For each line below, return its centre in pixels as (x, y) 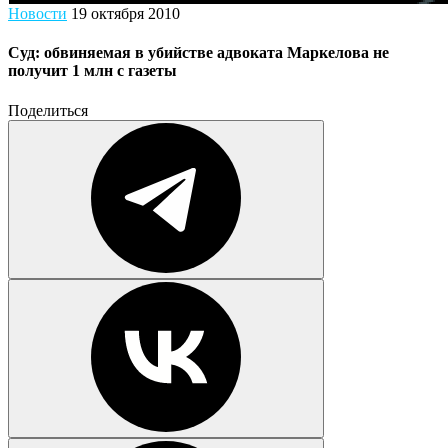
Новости (37, 13)
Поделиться (48, 110)
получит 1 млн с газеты (92, 71)
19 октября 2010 (125, 13)
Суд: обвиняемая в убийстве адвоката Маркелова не (198, 53)
